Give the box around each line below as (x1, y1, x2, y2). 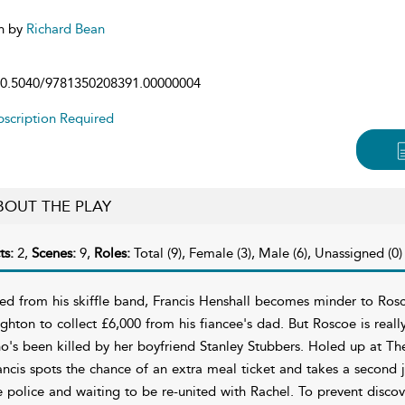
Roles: (93, 244, 134, 261)
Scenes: (31, 244, 80, 261)
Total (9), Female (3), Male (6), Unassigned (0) (133, 244, 402, 261)
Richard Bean (25, 20, 105, 37)
